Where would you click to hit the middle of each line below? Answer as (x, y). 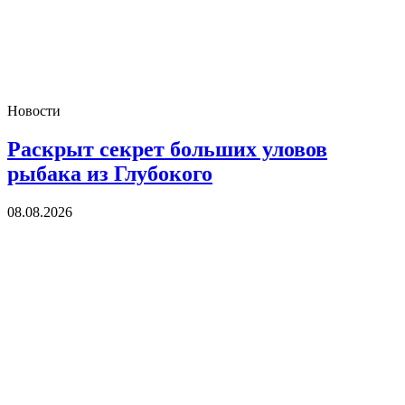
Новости (34, 111)
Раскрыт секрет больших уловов (167, 150)
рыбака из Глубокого (110, 174)
